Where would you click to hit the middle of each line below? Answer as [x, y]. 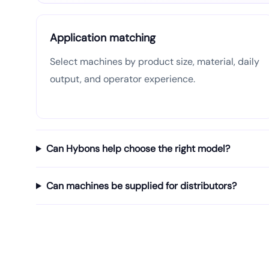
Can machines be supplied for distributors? [141, 186]
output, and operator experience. [122, 79]
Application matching [103, 38]
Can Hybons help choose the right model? [138, 149]
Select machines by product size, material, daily [155, 62]
